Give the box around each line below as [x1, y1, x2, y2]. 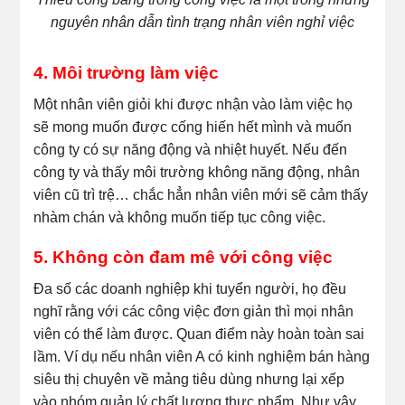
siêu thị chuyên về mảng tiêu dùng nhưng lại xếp [33, 371, 345, 387]
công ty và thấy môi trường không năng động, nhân [33, 164, 361, 180]
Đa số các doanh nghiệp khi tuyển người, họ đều [33, 280, 347, 297]
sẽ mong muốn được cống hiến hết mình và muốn [33, 118, 353, 135]
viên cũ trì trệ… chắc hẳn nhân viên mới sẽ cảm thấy [33, 186, 369, 202]
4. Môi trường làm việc [33, 62, 220, 82]
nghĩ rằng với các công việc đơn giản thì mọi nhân [33, 303, 354, 319]
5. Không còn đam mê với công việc [33, 248, 334, 268]
